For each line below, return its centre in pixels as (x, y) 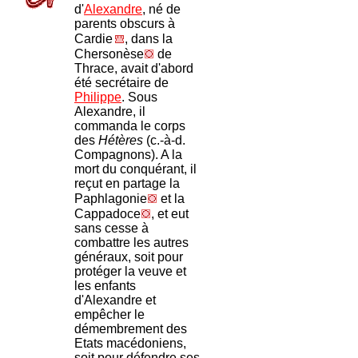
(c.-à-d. (164, 140)
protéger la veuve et (130, 271)
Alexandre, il (110, 111)
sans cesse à (111, 228)
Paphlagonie (111, 199)
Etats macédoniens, (130, 343)
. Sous (139, 97)
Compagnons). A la (128, 155)
